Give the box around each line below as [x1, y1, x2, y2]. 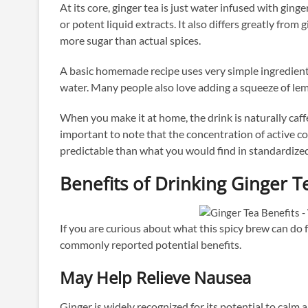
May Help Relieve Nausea [60, 266, 251, 289]
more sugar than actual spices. [60, 34, 201, 47]
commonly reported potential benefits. [60, 238, 241, 252]
